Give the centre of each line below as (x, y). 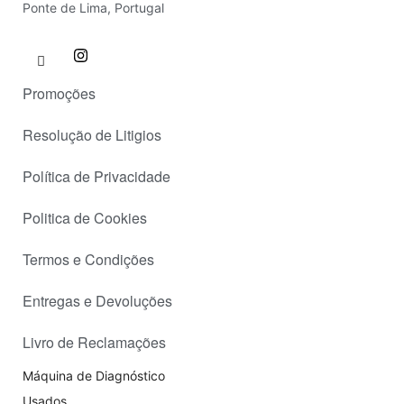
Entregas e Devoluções (97, 300)
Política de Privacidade (96, 176)
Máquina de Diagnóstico (94, 375)
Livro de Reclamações (94, 342)
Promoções (59, 93)
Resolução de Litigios (92, 134)
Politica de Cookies (85, 217)
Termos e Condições (88, 259)
